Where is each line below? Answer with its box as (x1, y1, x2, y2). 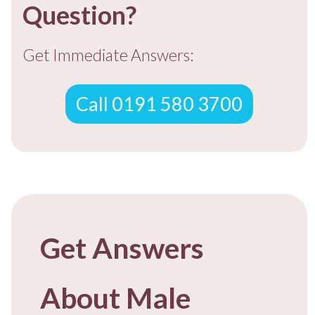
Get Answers (40, 230, 204, 265)
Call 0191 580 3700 (76, 91, 243, 115)
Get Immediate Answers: (22, 44, 193, 65)
